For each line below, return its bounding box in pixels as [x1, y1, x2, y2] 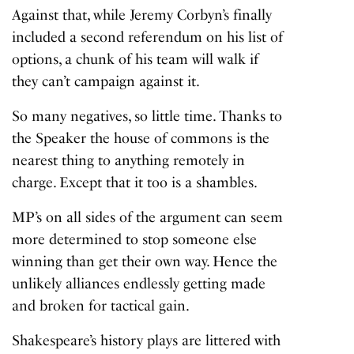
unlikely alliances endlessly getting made [12, 274, 266, 292]
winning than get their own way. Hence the [12, 252, 278, 270]
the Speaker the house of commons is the [12, 129, 270, 147]
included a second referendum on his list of [12, 28, 284, 46]
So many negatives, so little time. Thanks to [12, 107, 283, 125]
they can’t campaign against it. [12, 72, 201, 90]
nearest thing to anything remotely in [12, 151, 246, 169]
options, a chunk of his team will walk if [12, 50, 259, 68]
